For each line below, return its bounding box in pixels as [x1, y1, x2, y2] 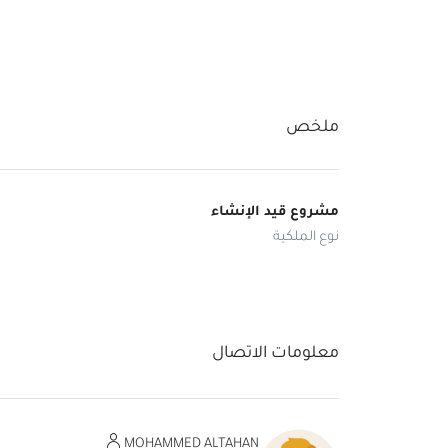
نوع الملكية [273, 230, 339, 245]
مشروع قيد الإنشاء [211, 205, 339, 220]
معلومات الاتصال [212, 344, 339, 363]
